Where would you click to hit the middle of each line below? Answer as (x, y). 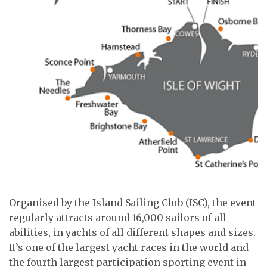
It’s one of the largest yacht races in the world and (129, 247)
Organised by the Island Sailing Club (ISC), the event (133, 202)
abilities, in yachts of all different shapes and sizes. (132, 232)
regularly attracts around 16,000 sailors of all (118, 217)
